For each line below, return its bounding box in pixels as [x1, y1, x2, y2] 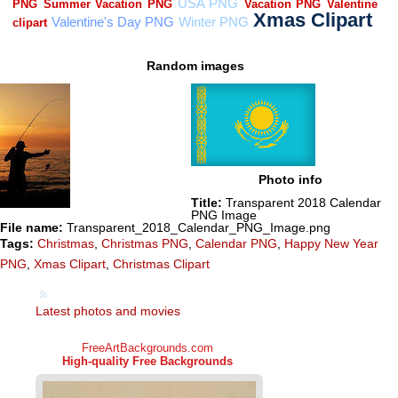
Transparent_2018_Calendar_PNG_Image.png [63, 220, 330, 235]
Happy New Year [284, 236, 378, 251]
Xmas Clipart [34, 257, 106, 272]
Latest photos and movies [36, 304, 180, 319]
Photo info [259, 171, 323, 187]
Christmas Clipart [113, 257, 210, 272]
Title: [191, 195, 223, 211]
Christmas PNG [101, 236, 188, 251]
